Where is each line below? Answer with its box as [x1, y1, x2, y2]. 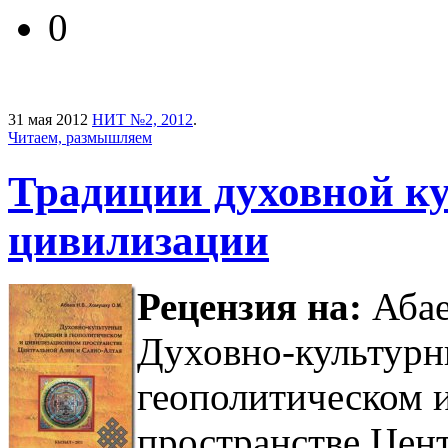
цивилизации [8, 216, 269, 264]
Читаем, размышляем [8, 128, 152, 146]
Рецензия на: [137, 285, 372, 329]
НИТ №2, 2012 [92, 110, 193, 128]
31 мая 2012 [8, 110, 88, 128]
